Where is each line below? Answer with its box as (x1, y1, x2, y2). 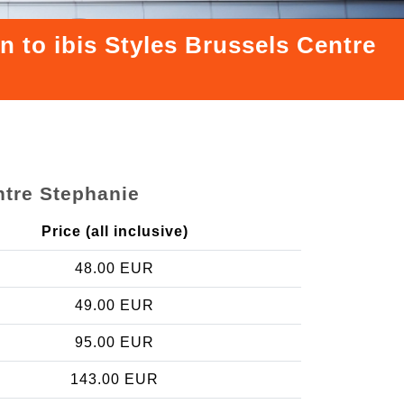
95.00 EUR (75, 334, 154, 350)
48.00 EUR (75, 260, 154, 276)
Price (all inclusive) (41, 223, 188, 239)
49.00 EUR (75, 297, 154, 313)
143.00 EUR (70, 371, 159, 387)
